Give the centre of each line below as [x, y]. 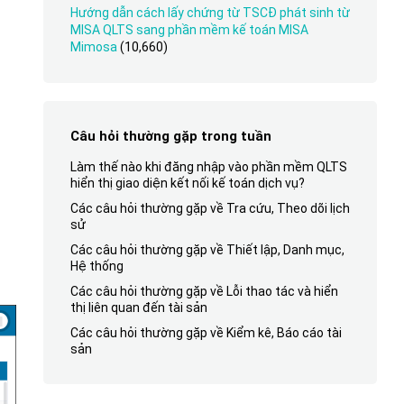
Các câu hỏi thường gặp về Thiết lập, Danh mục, [207, 250]
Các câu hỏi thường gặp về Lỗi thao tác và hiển [204, 291]
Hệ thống [96, 266]
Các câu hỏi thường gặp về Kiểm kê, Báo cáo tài [206, 333]
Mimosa [93, 47]
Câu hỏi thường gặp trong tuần [170, 136]
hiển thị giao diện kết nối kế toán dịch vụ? [187, 183]
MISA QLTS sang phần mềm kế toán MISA [189, 30]
